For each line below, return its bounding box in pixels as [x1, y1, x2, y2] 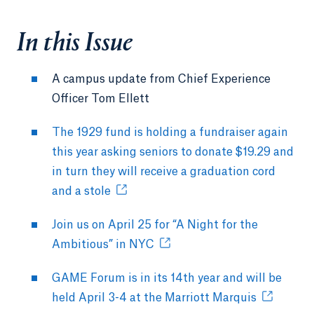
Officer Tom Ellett [52, 93, 149, 104]
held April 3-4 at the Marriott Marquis [52, 292, 257, 303]
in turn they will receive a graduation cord [52, 165, 275, 177]
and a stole [52, 185, 111, 197]
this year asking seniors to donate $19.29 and [52, 146, 294, 158]
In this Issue [17, 29, 132, 58]
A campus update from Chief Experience [52, 73, 271, 85]
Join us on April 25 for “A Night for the [52, 219, 258, 231]
